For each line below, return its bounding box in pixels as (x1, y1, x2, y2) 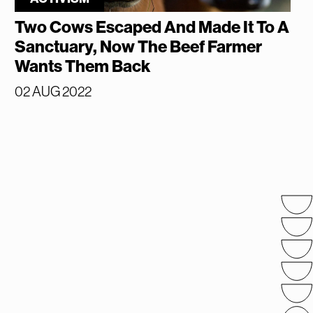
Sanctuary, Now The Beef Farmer (15, 37, 263, 57)
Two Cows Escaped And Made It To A (15, 17, 290, 38)
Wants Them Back (15, 57, 151, 77)
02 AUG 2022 (15, 84, 92, 100)
